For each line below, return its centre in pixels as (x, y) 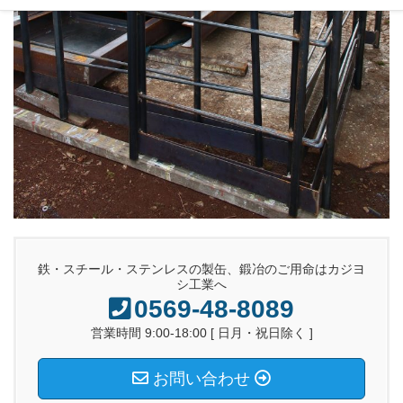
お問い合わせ (201, 379)
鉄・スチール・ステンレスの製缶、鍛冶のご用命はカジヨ (201, 269)
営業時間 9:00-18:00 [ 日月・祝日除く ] (201, 332)
